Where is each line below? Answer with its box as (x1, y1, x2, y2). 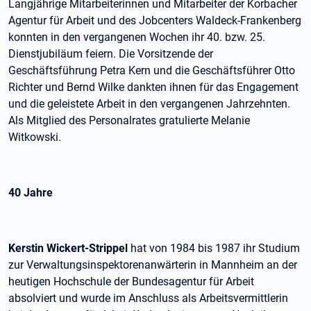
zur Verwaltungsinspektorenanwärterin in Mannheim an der (8, 258, 297, 271)
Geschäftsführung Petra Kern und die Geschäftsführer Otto (8, 64, 295, 77)
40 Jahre (8, 186, 53, 199)
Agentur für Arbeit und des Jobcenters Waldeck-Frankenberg (8, 14, 301, 27)
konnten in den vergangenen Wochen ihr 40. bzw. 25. (8, 31, 265, 44)
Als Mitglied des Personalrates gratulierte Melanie (8, 114, 250, 127)
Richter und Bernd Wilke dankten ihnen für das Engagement (8, 81, 299, 94)
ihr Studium (243, 242, 300, 255)
